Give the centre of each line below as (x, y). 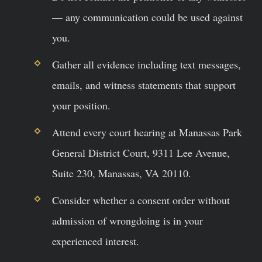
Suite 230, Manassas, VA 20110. (121, 173)
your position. (81, 105)
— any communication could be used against (147, 17)
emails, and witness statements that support (144, 85)
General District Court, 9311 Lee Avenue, (141, 153)
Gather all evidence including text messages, (146, 64)
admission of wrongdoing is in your (127, 221)
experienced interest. (95, 241)
